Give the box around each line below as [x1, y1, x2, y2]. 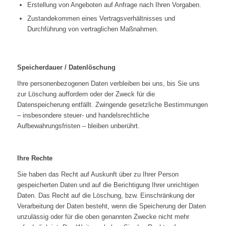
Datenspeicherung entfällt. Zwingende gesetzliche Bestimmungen [17, 101, 208, 109]
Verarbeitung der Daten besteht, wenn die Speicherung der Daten [17, 202, 206, 210]
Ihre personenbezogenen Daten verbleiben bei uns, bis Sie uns [17, 80, 200, 88]
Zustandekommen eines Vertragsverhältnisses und [27, 15, 175, 23]
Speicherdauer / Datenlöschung [17, 64, 116, 72]
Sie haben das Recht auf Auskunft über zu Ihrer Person [17, 171, 179, 179]
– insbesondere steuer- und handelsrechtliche [17, 111, 149, 120]
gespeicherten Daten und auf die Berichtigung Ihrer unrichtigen [17, 181, 199, 189]
